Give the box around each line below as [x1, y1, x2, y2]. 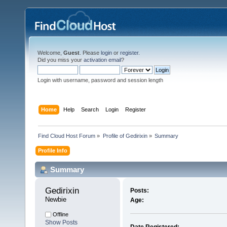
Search [81, 106, 99, 112]
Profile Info [38, 147, 68, 154]
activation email [84, 57, 121, 63]
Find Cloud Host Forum [38, 132, 96, 139]
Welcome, [37, 50, 63, 56]
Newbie [45, 196, 66, 204]
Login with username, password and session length [37, 77, 163, 83]
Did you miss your [37, 57, 84, 63]
